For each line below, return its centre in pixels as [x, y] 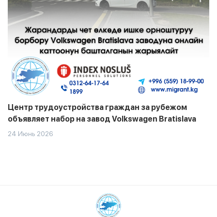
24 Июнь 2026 [31, 134]
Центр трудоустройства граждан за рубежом [97, 108]
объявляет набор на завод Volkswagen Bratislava [102, 119]
